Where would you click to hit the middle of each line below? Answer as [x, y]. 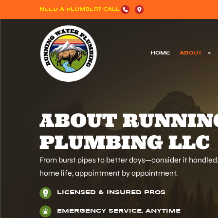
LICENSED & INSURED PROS [111, 193]
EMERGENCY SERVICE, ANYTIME [118, 211]
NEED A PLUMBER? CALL [79, 9]
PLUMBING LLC [125, 142]
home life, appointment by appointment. [109, 173]
